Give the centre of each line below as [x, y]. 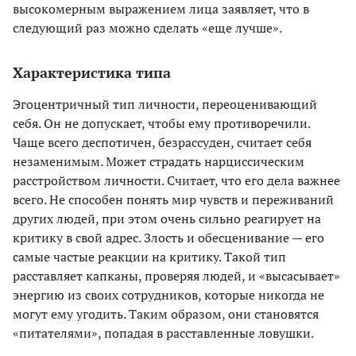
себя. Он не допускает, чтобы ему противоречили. [161, 123]
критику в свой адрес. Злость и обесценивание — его [168, 237]
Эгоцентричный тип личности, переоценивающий [165, 104]
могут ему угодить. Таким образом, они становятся [166, 313]
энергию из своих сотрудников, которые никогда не [168, 294]
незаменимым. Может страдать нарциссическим [159, 161]
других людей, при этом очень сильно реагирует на [167, 218]
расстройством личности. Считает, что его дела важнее [176, 180]
